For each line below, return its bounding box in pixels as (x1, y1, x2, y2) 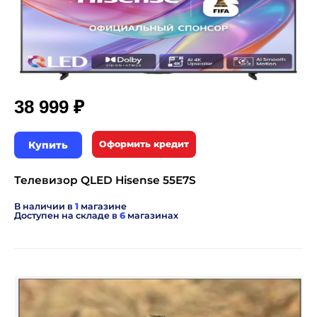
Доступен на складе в (14, 210, 120, 221)
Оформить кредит (99, 139, 189, 149)
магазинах (125, 210, 178, 221)
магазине (79, 201, 127, 212)
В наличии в (14, 201, 75, 212)
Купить (28, 139, 68, 151)
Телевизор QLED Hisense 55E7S (14, 173, 196, 187)
